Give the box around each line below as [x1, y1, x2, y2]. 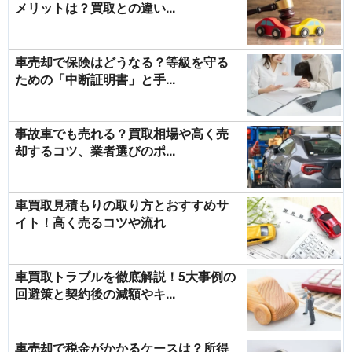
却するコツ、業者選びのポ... [15, 141, 175, 159]
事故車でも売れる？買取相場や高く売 [15, 123, 229, 142]
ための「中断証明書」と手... [15, 69, 175, 88]
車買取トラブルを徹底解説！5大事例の [15, 266, 236, 285]
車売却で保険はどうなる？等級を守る [15, 52, 229, 71]
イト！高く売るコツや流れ [15, 212, 166, 231]
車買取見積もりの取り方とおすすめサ [15, 195, 229, 214]
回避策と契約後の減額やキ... [15, 284, 175, 302]
